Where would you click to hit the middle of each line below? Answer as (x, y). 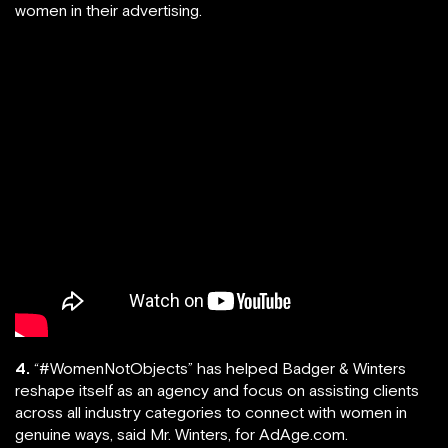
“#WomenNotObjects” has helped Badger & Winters (218, 368)
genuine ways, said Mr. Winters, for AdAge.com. (181, 434)
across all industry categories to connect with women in (211, 412)
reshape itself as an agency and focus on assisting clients (217, 390)
